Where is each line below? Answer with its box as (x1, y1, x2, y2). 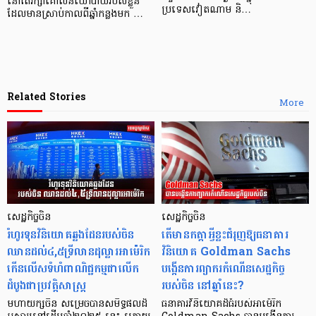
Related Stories (7, 87, 85, 106)
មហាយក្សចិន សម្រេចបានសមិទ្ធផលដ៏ (7, 297, 147, 312)
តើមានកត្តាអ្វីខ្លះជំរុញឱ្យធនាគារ (162, 224, 288, 245)
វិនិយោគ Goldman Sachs (162, 241, 291, 262)
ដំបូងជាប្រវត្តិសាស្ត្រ (7, 275, 86, 296)
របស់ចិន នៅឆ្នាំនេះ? (162, 275, 244, 296)
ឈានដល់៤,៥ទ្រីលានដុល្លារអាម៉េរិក (7, 241, 150, 262)
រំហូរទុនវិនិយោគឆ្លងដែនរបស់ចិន (7, 224, 134, 245)
